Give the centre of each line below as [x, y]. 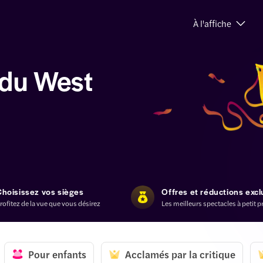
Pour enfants [57, 254]
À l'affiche [212, 23]
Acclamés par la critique [180, 254]
